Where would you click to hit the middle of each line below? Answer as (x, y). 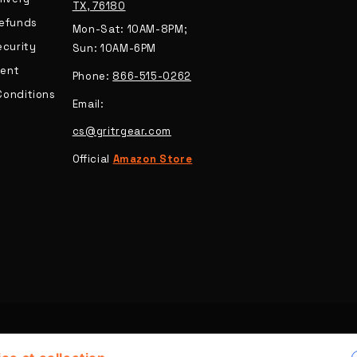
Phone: (92, 76)
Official (92, 159)
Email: (88, 104)
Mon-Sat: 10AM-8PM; (130, 29)
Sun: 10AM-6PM (114, 48)
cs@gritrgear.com (122, 131)
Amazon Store (153, 159)
